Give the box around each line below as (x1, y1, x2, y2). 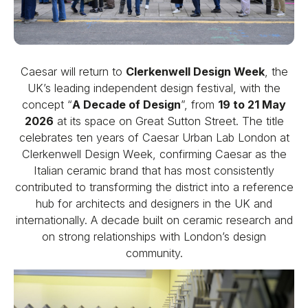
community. (125, 246, 183, 261)
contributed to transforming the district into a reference (14, 180, 294, 195)
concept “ (22, 98, 72, 112)
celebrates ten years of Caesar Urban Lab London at (19, 131, 289, 145)
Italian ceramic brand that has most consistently (34, 164, 274, 178)
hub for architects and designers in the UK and (36, 197, 272, 211)
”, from (181, 98, 218, 112)
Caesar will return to (20, 65, 126, 79)
